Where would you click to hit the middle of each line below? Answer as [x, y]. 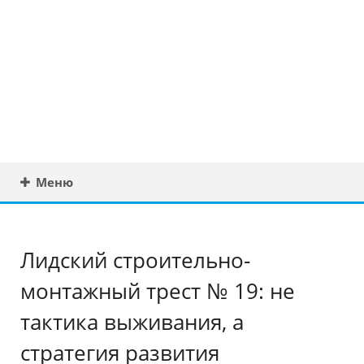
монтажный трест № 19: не [158, 291]
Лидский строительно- [135, 260]
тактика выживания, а [132, 322]
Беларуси [83, 122]
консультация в [125, 81]
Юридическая [115, 41]
